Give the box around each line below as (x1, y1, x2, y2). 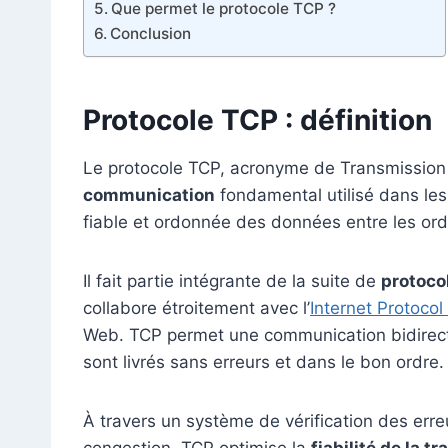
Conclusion (110, 23, 192, 43)
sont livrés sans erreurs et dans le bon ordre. (83, 351, 444, 372)
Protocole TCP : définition (83, 102, 432, 137)
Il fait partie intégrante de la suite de (83, 270, 381, 291)
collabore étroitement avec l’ (83, 297, 310, 318)
